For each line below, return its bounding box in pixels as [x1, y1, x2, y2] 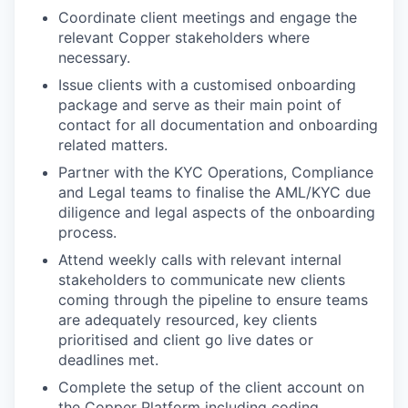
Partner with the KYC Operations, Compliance [58, 162, 373, 181]
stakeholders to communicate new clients [58, 270, 345, 289]
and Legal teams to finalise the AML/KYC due [58, 182, 371, 201]
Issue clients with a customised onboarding [58, 75, 356, 94]
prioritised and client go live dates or [58, 330, 313, 349]
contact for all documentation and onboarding [58, 115, 378, 134]
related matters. [58, 135, 168, 154]
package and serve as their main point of [58, 95, 342, 114]
